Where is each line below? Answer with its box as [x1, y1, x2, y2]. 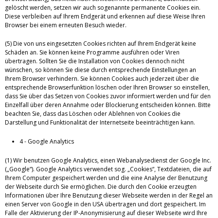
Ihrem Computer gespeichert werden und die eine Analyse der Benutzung [5, 173, 207, 182]
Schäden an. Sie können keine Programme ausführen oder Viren [5, 48, 180, 56]
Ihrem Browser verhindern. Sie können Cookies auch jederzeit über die [5, 74, 199, 83]
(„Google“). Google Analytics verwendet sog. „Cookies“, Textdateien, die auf [5, 164, 212, 173]
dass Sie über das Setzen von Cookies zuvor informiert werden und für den [5, 91, 211, 100]
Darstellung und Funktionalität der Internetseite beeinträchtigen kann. [5, 118, 195, 127]
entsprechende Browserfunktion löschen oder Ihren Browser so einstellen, [5, 83, 210, 91]
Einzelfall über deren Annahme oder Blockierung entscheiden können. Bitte [5, 100, 211, 109]
